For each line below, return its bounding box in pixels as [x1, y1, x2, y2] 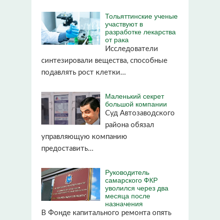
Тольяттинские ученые [105, 10, 178, 21]
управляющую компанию [41, 133, 127, 140]
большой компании [105, 98, 167, 109]
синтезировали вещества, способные [41, 56, 167, 64]
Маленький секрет [105, 90, 164, 101]
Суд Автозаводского [105, 109, 175, 117]
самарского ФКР [105, 174, 158, 185]
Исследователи [105, 45, 158, 53]
